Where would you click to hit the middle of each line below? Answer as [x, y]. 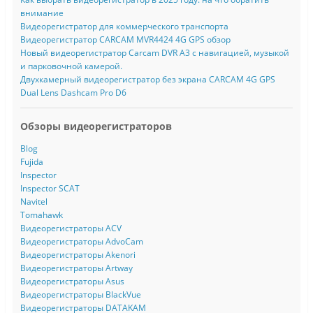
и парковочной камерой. [71, 66]
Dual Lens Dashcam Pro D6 [73, 93]
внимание [42, 13]
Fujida [31, 161]
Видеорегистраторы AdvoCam [81, 241]
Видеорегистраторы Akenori [78, 254]
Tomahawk [41, 214]
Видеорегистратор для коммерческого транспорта [124, 27]
